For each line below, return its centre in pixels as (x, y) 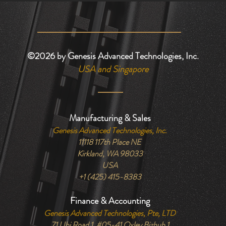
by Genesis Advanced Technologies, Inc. (127, 56)
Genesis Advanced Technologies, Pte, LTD (110, 213)
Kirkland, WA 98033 (110, 154)
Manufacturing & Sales (110, 118)
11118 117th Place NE (110, 142)
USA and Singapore (113, 69)
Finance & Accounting (110, 201)
